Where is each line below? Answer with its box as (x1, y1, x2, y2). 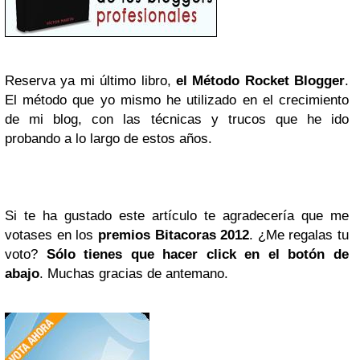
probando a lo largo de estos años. (5, 131, 212, 147)
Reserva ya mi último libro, (5, 73, 176, 89)
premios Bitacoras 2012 (97, 227, 250, 243)
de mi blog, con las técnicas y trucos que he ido (5, 112, 349, 128)
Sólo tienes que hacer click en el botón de (46, 247, 350, 263)
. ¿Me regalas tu (249, 227, 349, 243)
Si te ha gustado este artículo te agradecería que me (5, 208, 349, 224)
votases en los (5, 227, 98, 243)
